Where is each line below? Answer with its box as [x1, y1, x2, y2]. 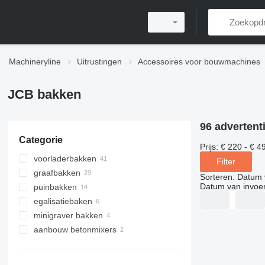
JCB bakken [7, 87, 81, 102]
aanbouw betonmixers [33, 225, 117, 234]
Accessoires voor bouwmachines [138, 57, 260, 66]
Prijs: [199, 141, 218, 151]
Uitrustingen [77, 57, 122, 66]
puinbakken [33, 182, 77, 192]
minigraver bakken [33, 211, 103, 220]
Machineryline [9, 57, 61, 66]
